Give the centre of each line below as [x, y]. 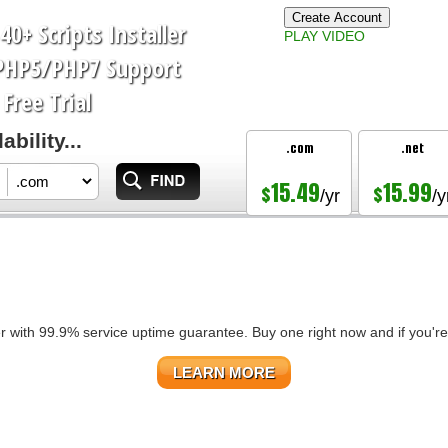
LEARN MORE [224, 372]
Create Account [337, 17]
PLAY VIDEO [324, 35]
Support [140, 67]
